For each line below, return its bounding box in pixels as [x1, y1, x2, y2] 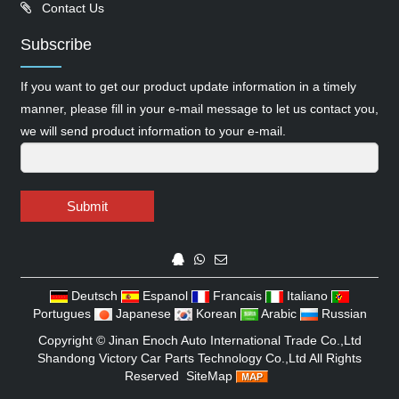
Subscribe [20, 36, 92, 53]
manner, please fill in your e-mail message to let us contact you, [20, 102, 379, 116]
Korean [195, 306, 237, 321]
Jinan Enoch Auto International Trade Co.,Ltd [108, 333, 362, 347]
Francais [213, 289, 262, 303]
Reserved [124, 369, 179, 383]
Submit [67, 199, 108, 214]
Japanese [115, 306, 171, 321]
